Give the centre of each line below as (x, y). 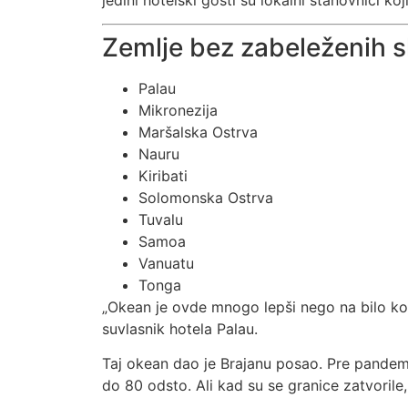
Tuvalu (161, 219)
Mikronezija (178, 110)
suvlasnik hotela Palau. (180, 328)
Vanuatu (166, 263)
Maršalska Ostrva (198, 132)
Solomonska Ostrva (206, 197)
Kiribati (163, 175)
